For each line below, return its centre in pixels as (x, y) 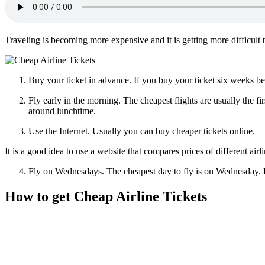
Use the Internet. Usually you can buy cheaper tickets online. (142, 131)
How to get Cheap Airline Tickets (106, 196)
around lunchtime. (62, 111)
